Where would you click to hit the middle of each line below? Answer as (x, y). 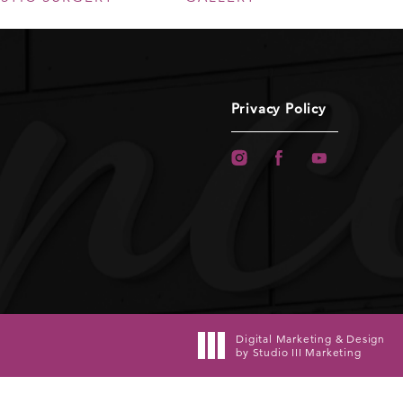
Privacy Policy (278, 108)
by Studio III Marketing (299, 352)
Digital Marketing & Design (310, 338)
